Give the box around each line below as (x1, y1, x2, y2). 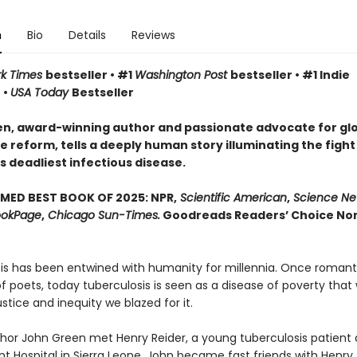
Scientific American (176, 190, 287, 206)
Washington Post (134, 67, 230, 83)
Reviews (131, 27, 175, 43)
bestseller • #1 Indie (229, 67, 350, 83)
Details (68, 27, 106, 43)
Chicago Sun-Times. (44, 207, 160, 223)
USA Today (10, 84, 72, 100)
